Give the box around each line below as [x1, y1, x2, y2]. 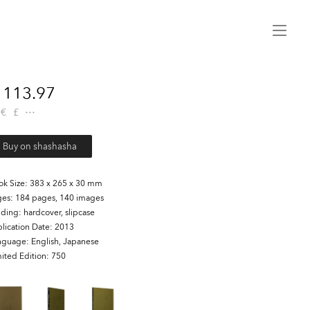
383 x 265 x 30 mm [29, 179, 102, 188]
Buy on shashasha [3, 141, 77, 152]
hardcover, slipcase [23, 208, 95, 217]
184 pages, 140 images [15, 193, 104, 203]
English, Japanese [30, 237, 99, 246]
